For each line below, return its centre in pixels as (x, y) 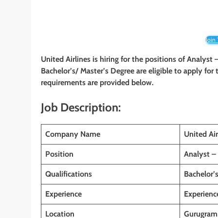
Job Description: (81, 108)
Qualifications (69, 174)
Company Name (73, 134)
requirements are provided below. (97, 83)
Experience (64, 194)
